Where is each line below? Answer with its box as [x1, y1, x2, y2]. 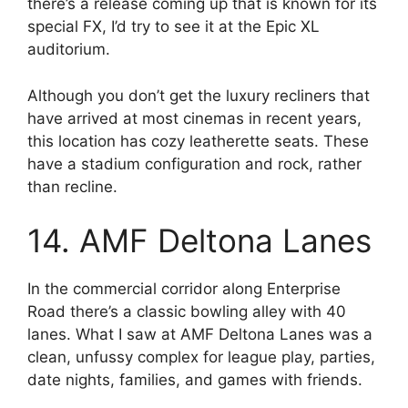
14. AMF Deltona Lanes [27, 221, 372, 260]
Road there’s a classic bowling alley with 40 [27, 302, 346, 321]
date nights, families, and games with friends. [27, 371, 362, 390]
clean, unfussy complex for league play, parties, [27, 348, 375, 367]
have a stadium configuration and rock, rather [27, 154, 362, 173]
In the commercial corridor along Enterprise [27, 280, 341, 299]
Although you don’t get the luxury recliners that [27, 86, 370, 105]
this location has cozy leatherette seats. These [27, 131, 369, 150]
